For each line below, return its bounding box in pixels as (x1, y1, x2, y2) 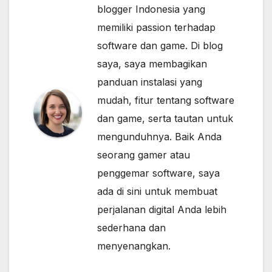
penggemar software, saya (97, 167, 220, 180)
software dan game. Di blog (97, 39, 223, 52)
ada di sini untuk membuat (97, 185, 217, 198)
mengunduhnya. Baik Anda (97, 131, 222, 143)
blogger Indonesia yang (97, 3, 205, 16)
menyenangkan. (97, 240, 171, 253)
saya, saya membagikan (97, 58, 207, 70)
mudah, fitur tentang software (97, 94, 234, 107)
